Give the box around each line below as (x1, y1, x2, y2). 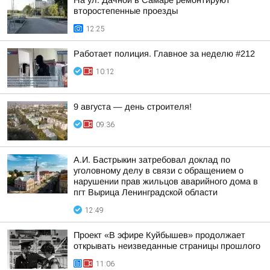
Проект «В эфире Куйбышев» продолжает (74, 230, 245, 240)
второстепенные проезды (74, 6, 178, 16)
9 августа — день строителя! (74, 102, 192, 111)
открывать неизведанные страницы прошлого (74, 241, 260, 251)
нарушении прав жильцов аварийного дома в (74, 177, 258, 186)
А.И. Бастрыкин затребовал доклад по (74, 155, 230, 165)
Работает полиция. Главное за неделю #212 (74, 49, 255, 58)
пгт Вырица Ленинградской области (74, 187, 218, 197)
